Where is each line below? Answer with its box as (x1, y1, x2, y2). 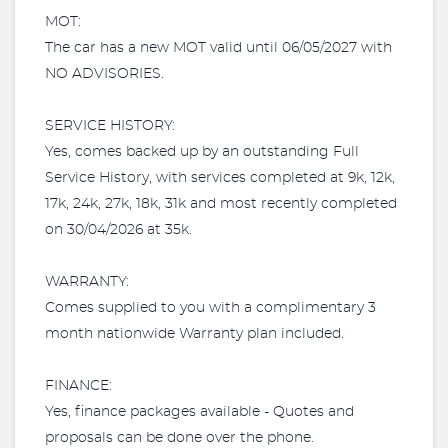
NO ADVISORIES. (45, 67, 164, 81)
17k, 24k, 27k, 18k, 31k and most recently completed (45, 197, 397, 211)
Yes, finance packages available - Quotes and (45, 405, 354, 419)
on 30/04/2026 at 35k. (45, 223, 192, 237)
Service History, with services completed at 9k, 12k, (45, 171, 395, 185)
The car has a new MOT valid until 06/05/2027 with (45, 41, 392, 55)
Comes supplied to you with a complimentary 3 (45, 301, 376, 315)
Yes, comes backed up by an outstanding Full (45, 145, 359, 159)
